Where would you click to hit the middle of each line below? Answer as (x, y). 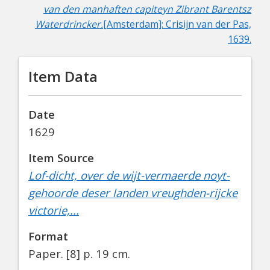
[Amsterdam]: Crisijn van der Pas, (177, 24)
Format (48, 236)
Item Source (61, 157)
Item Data (63, 77)
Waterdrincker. (69, 24)
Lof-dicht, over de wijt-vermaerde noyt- (129, 175)
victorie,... (54, 210)
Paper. (47, 253)
